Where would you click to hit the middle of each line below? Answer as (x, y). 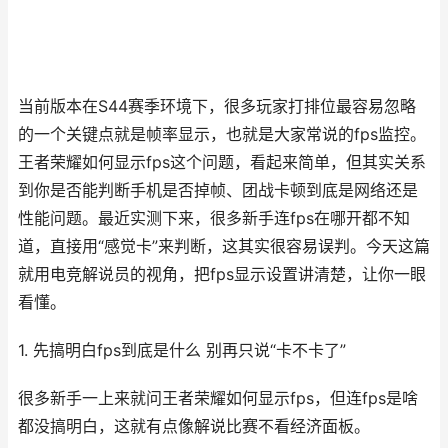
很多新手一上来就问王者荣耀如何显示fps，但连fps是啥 (218, 398)
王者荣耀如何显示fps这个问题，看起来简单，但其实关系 (222, 162)
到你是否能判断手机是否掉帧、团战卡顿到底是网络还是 (218, 190)
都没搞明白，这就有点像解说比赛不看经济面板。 (194, 426)
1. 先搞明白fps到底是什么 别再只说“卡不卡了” (182, 350)
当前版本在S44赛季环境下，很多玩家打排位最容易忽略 (217, 106)
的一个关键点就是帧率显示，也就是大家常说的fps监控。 (222, 134)
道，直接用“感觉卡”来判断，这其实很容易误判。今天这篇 (224, 246)
